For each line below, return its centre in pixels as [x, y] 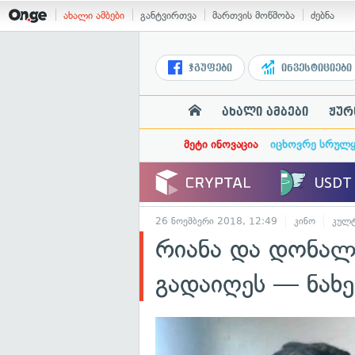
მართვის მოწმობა [254, 15]
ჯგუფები [209, 68]
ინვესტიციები [315, 68]
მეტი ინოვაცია [220, 145]
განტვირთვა [168, 15]
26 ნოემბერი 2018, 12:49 [216, 221]
